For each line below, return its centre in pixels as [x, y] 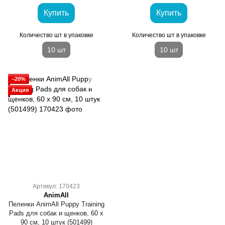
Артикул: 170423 [56, 186]
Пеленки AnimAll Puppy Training [56, 204]
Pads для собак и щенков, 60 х [56, 213]
